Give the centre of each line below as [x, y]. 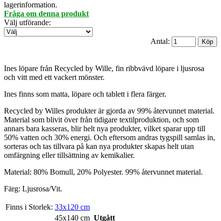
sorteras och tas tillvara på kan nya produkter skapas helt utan [99, 147]
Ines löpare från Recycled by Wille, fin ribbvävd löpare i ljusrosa [104, 69]
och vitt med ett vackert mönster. [54, 77]
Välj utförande [26, 23]
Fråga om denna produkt [46, 14]
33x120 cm [72, 207]
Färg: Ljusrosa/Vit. [33, 189]
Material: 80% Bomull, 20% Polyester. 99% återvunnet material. [103, 172]
